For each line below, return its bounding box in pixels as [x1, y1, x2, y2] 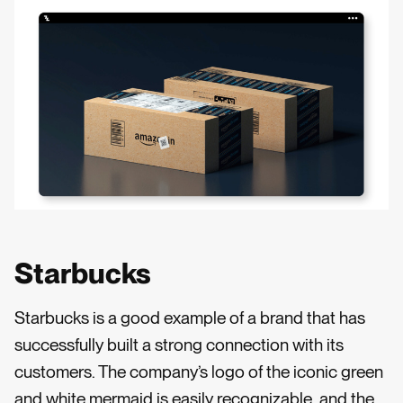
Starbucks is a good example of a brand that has [14, 307, 365, 328]
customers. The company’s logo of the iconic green [14, 361, 383, 382]
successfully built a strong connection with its [14, 334, 344, 355]
